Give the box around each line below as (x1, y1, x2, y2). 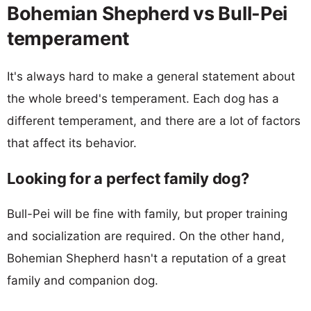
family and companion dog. (7, 273, 158, 287)
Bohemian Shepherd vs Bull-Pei (7, 1, 288, 25)
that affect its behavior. (7, 135, 137, 150)
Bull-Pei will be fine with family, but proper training (7, 206, 287, 221)
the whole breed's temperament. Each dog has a (7, 91, 279, 106)
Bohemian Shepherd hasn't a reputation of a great (7, 251, 286, 265)
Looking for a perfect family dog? (7, 169, 249, 187)
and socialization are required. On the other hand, (7, 228, 285, 243)
